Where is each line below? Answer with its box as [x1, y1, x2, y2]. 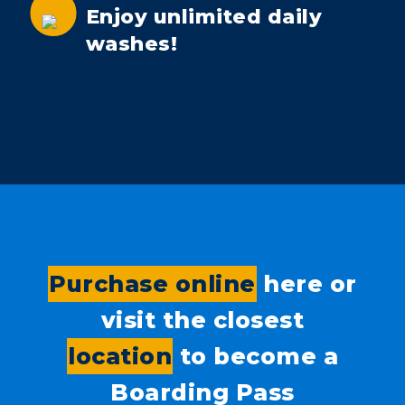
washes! [85, 32, 178, 57]
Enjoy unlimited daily [85, 5, 323, 30]
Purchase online [49, 270, 256, 298]
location [68, 343, 172, 371]
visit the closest [100, 306, 305, 334]
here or [256, 270, 357, 298]
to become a [173, 343, 338, 371]
